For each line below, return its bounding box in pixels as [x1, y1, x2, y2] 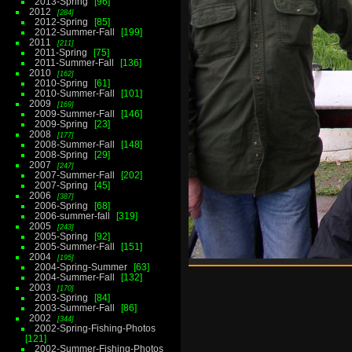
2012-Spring [34, 16, 88, 27]
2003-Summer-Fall [34, 302, 115, 313]
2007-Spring [34, 180, 88, 191]
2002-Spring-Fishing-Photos [34, 323, 156, 334]
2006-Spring [34, 200, 88, 211]
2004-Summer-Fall [34, 272, 115, 283]
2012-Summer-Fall [34, 27, 115, 38]
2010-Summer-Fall [34, 88, 115, 99]
